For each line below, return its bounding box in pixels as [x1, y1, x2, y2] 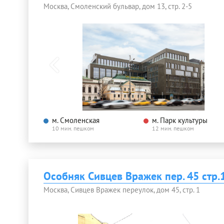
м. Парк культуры [152, 115, 207, 125]
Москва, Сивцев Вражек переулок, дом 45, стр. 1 [43, 185, 200, 195]
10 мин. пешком [52, 124, 94, 132]
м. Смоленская [52, 115, 99, 125]
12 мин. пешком [152, 124, 194, 132]
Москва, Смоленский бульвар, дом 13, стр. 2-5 [43, 1, 192, 11]
